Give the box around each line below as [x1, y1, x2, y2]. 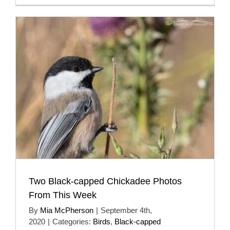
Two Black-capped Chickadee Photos [29, 176, 182, 186]
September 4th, [101, 205, 152, 215]
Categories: [52, 217, 93, 226]
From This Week [29, 189, 97, 200]
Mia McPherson [40, 205, 93, 215]
